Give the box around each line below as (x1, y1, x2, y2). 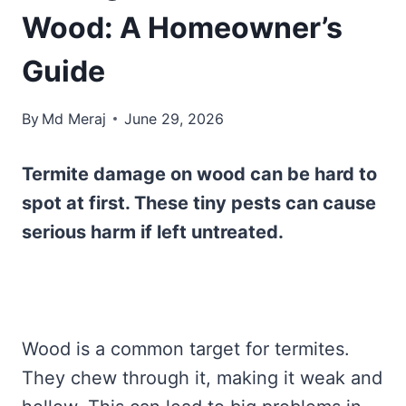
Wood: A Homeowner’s (22, 9, 343, 45)
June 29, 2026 (124, 109, 225, 128)
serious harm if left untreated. (22, 220, 284, 243)
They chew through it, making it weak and (22, 366, 382, 389)
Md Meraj (42, 109, 107, 128)
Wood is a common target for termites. (22, 337, 350, 360)
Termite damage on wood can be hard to (22, 162, 377, 185)
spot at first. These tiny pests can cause (22, 191, 376, 214)
